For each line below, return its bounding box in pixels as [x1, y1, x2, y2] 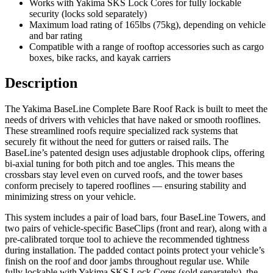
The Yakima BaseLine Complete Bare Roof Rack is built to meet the [5, 104, 268, 115]
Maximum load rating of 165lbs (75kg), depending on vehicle [29, 19, 266, 30]
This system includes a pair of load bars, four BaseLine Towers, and [5, 212, 266, 223]
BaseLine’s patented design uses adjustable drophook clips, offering [5, 147, 264, 158]
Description [5, 75, 77, 91]
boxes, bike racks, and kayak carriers [29, 52, 171, 63]
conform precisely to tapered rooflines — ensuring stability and [5, 180, 246, 191]
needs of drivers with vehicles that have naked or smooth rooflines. [5, 115, 261, 126]
